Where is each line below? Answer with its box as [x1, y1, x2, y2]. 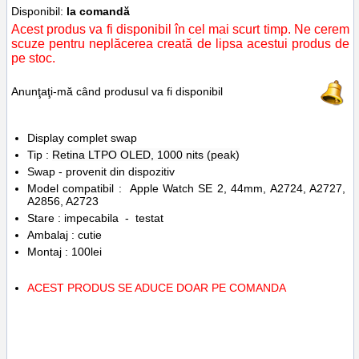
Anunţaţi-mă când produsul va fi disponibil [11, 85, 223, 99]
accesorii [274, 337, 313, 349]
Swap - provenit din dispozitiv [27, 165, 175, 179]
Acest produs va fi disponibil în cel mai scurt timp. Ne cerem [11, 22, 349, 37]
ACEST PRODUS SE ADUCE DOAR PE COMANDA [27, 281, 289, 295]
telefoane [222, 337, 263, 349]
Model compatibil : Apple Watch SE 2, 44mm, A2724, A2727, [27, 182, 345, 196]
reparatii [48, 337, 84, 349]
